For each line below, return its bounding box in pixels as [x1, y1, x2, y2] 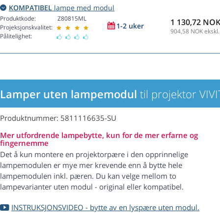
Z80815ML [57, 14, 86, 23]
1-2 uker [116, 21, 144, 31]
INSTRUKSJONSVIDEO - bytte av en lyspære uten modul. [11, 202, 199, 213]
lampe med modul [52, 3, 114, 13]
